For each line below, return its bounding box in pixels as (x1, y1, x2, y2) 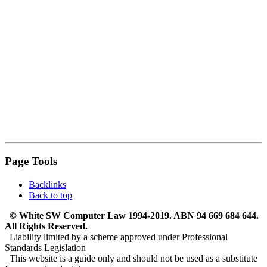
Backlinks (29, 179, 66, 190)
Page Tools (5, 155, 57, 168)
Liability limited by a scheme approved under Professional (5, 231, 228, 242)
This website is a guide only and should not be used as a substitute (5, 253, 257, 263)
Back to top (29, 190, 72, 200)
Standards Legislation (5, 242, 86, 253)
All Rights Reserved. (5, 221, 88, 231)
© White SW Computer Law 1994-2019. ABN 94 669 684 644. (5, 210, 259, 221)
